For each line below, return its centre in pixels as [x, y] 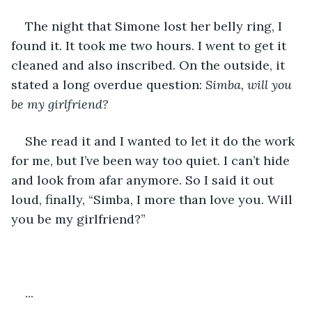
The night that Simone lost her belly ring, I [155, 26]
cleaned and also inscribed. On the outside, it [150, 65]
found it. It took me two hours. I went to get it [150, 45]
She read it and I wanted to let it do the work [162, 141]
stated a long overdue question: [108, 84]
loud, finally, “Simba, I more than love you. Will [154, 199]
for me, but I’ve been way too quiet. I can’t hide [152, 160]
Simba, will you [250, 84]
